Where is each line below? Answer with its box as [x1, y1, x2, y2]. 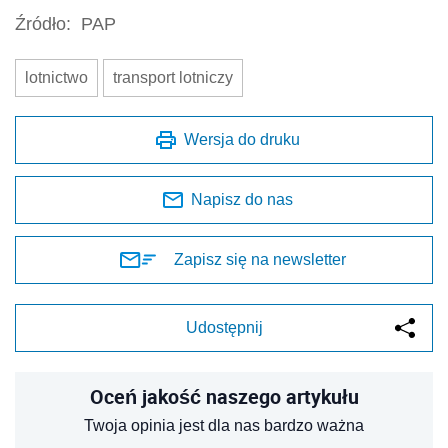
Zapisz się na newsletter [174, 251, 346, 269]
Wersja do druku [184, 131, 300, 149]
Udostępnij [185, 319, 263, 337]
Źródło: [15, 14, 71, 35]
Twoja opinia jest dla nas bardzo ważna [84, 417, 364, 435]
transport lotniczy [113, 69, 233, 87]
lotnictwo [25, 69, 88, 87]
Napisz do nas [191, 191, 293, 209]
